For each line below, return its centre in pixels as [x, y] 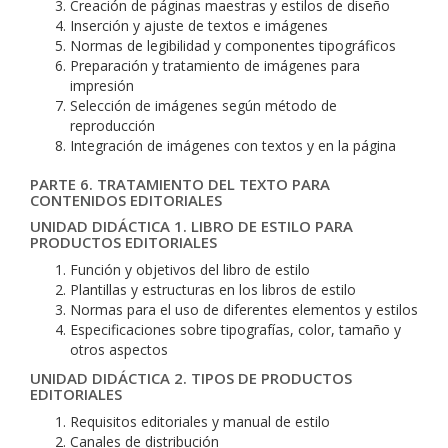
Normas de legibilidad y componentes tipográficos [233, 45]
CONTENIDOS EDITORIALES [126, 200]
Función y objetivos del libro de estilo [190, 269]
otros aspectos [119, 349]
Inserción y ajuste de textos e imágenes [199, 25]
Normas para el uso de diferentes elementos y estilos [244, 309]
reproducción [112, 125]
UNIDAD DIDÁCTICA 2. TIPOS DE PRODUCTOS [191, 378]
